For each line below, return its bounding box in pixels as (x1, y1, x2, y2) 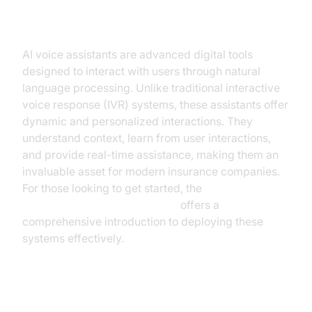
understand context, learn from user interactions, (22, 131, 271, 145)
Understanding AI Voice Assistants (22, 8, 288, 28)
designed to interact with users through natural (22, 64, 260, 78)
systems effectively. (22, 231, 124, 245)
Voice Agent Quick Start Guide (22, 198, 178, 212)
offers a (178, 198, 219, 212)
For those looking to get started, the (22, 181, 202, 195)
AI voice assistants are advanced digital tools (22, 47, 253, 61)
